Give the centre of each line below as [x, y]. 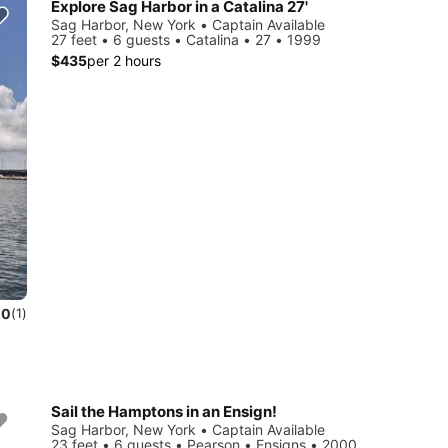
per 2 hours [124, 61]
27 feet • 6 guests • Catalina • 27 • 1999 [186, 40]
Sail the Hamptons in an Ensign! [164, 412]
